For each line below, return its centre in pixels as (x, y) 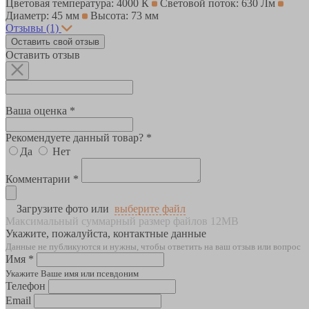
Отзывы (26, 28)
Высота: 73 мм (123, 15)
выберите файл (150, 208)
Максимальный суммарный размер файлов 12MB (122, 221)
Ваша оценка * (40, 110)
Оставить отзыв (43, 54)
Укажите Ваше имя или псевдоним (72, 273)
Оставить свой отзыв (55, 41)
